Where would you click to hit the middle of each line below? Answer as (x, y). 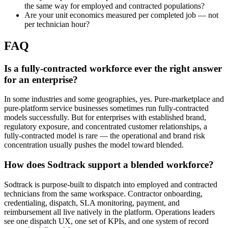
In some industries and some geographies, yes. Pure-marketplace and (114, 99)
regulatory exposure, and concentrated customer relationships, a (106, 127)
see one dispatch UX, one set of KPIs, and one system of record (106, 221)
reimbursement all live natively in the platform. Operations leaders (109, 212)
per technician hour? (57, 24)
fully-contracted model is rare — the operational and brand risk (105, 136)
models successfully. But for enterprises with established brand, (105, 118)
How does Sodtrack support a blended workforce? (109, 165)
